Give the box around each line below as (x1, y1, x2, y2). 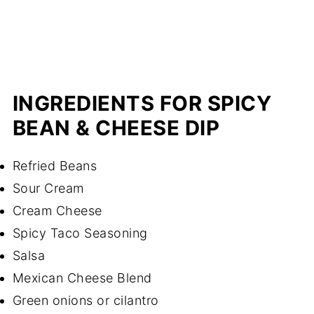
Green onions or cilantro (12, 292, 159, 308)
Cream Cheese (12, 203, 102, 218)
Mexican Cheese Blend (12, 270, 152, 285)
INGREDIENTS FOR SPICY (12, 90, 272, 116)
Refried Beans (12, 158, 97, 173)
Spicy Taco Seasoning (12, 225, 148, 240)
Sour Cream (12, 180, 84, 196)
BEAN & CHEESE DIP (12, 115, 220, 140)
